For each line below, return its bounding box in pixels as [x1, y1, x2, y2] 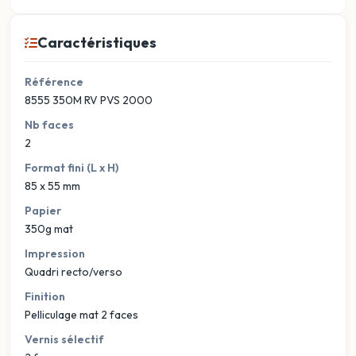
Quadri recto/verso [25, 265, 122, 279]
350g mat [25, 222, 73, 236]
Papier [25, 203, 61, 218]
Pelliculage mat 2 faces [25, 308, 138, 322]
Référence [25, 75, 83, 89]
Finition [25, 289, 65, 304]
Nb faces [25, 118, 74, 132]
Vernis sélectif [25, 332, 104, 346]
